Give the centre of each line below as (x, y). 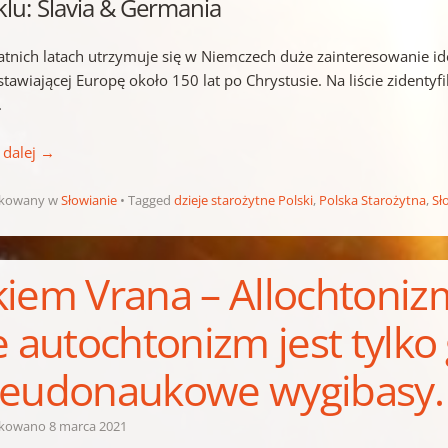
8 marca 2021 (88, 426)
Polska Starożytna (373, 200)
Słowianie (89, 200)
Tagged (151, 200)
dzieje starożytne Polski (244, 200)
